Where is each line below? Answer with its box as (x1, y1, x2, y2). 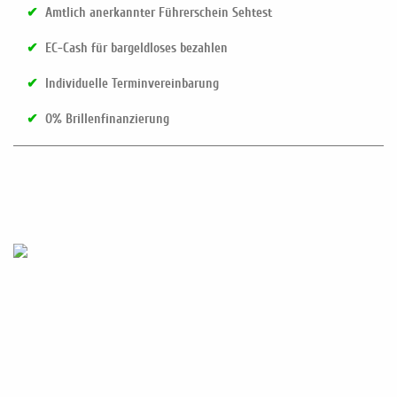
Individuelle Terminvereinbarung (45, 75, 219, 92)
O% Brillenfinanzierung (45, 111, 169, 128)
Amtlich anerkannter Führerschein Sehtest (45, 4, 272, 21)
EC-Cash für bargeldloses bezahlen (45, 40, 228, 57)
